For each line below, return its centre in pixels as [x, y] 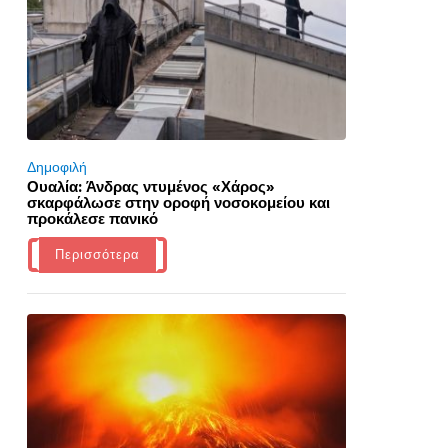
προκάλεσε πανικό [92, 218]
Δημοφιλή [56, 166]
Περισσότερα [97, 254]
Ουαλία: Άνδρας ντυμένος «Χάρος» [150, 186]
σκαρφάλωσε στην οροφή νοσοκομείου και [178, 202]
